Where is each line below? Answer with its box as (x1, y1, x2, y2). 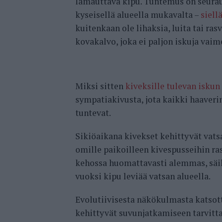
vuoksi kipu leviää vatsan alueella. (75, 170, 211, 182)
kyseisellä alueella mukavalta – (75, 9, 201, 21)
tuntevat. (75, 107, 111, 119)
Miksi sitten (75, 80, 125, 92)
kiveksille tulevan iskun (125, 80, 220, 92)
